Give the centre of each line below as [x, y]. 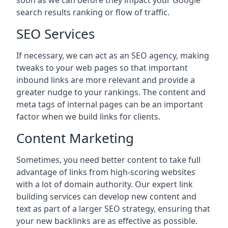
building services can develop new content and [106, 197]
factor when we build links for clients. [88, 117]
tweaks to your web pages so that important [102, 68]
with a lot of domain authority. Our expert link [105, 184]
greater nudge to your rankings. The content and [111, 92]
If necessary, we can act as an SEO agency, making [113, 56]
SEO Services [55, 34]
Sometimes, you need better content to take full [108, 160]
